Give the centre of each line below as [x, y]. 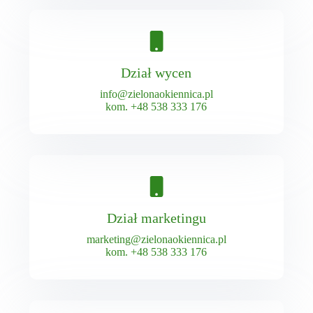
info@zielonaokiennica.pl [156, 94]
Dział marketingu [156, 218]
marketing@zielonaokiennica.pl [156, 239]
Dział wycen [156, 72]
